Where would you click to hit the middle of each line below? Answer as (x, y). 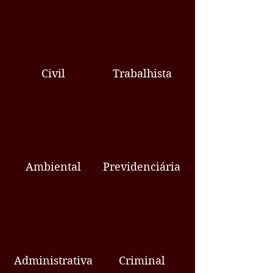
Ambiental (53, 166)
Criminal (142, 260)
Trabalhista (142, 73)
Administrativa (53, 260)
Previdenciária (142, 166)
